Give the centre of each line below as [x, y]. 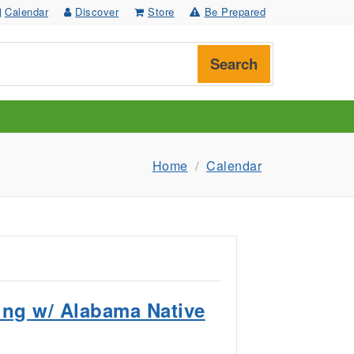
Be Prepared [235, 11]
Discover [97, 11]
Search [234, 64]
